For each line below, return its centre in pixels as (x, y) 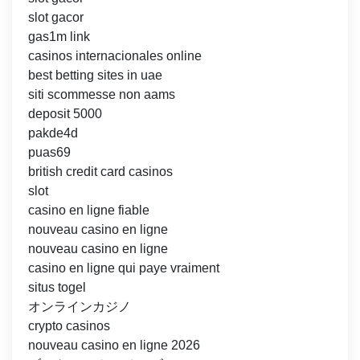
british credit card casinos (100, 172)
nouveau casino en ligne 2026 (114, 346)
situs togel (57, 288)
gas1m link (59, 37)
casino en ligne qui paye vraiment (124, 268)
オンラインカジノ (80, 307)
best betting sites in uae (95, 76)
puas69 (49, 153)
